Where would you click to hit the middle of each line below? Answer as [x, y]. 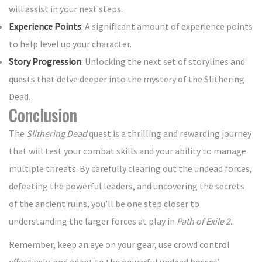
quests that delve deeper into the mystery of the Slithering [127, 79]
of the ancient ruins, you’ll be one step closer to [104, 204]
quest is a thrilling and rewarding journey [169, 134]
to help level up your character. [70, 44]
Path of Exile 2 [204, 221]
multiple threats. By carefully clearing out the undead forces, [130, 169]
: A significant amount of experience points [167, 27]
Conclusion [43, 115]
